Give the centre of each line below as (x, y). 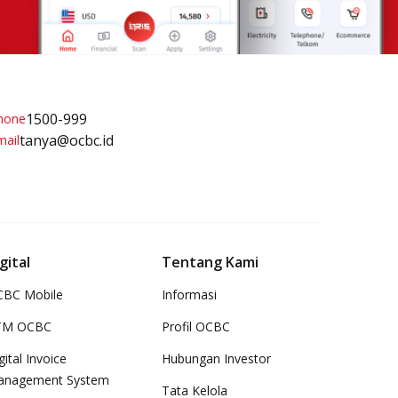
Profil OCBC (196, 326)
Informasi (189, 295)
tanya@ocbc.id (66, 140)
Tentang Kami (210, 262)
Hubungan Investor (216, 358)
